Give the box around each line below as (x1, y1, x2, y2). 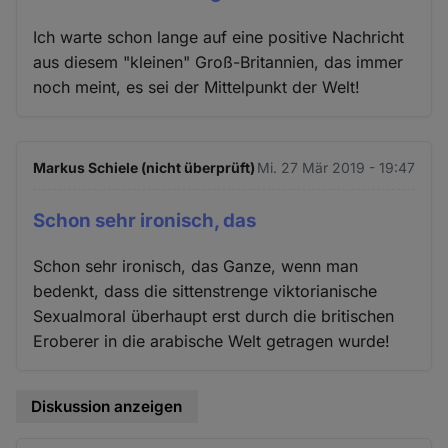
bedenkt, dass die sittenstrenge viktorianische (33, 280, 378, 301)
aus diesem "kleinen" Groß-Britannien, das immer (33, 52, 404, 73)
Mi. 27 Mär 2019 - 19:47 (256, 159, 415, 177)
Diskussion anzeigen (31, 396, 183, 416)
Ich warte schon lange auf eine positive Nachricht (33, 27, 405, 48)
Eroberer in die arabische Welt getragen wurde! (33, 330, 391, 351)
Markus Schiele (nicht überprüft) (33, 159, 256, 177)
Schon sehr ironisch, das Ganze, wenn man (33, 255, 359, 276)
